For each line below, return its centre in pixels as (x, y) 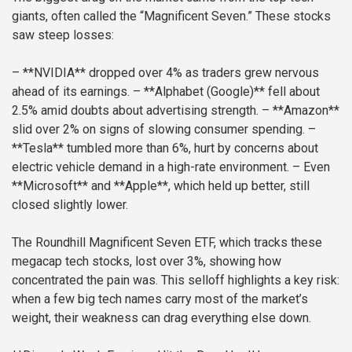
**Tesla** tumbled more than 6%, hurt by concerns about (165, 148)
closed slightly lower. (70, 204)
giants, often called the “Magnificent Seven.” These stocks (171, 16)
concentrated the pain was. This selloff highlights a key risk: (176, 280)
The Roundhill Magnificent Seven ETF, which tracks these (167, 242)
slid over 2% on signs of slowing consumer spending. (158, 129)
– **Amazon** (299, 110)
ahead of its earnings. (71, 91)
